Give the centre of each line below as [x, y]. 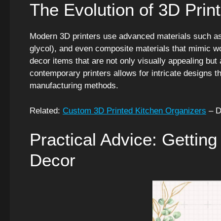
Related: [46, 110]
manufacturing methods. [74, 86]
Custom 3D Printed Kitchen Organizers [134, 110]
